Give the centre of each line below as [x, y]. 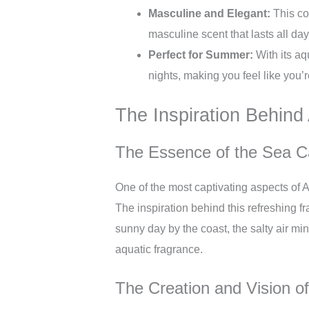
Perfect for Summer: [201, 55]
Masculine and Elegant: [209, 13]
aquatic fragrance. [159, 249]
